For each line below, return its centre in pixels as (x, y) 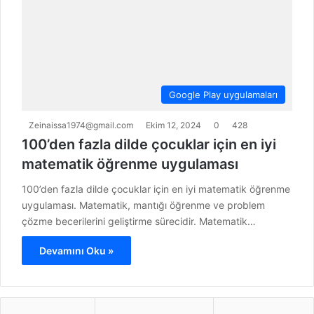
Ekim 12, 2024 (173, 125)
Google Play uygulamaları (223, 95)
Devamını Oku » (76, 251)
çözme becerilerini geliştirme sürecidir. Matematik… (139, 221)
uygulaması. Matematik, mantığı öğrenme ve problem (143, 205)
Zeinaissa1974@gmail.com (81, 125)
